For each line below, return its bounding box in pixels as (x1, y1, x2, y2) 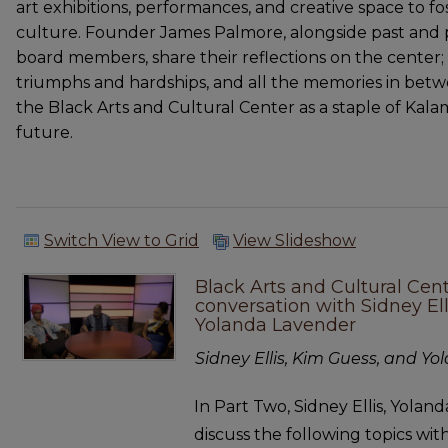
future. (16, 122, 73, 142)
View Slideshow (233, 231, 356, 251)
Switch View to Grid (44, 231, 199, 251)
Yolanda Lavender (195, 314, 357, 337)
